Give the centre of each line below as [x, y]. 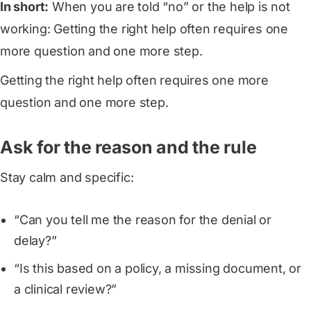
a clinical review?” [66, 289]
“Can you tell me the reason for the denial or [143, 220]
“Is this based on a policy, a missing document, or [158, 268]
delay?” [35, 241]
